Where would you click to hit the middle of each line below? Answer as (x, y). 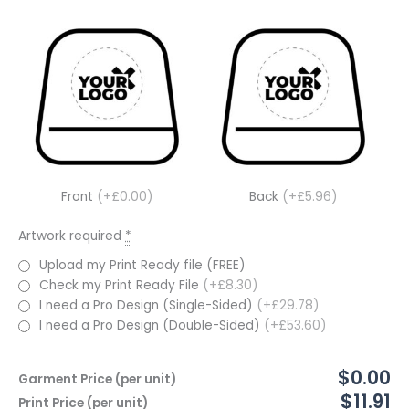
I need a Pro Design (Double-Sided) (152, 326)
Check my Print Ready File (121, 286)
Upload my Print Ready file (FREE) (142, 266)
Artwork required (70, 236)
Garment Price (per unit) (97, 380)
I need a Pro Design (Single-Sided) (148, 306)
